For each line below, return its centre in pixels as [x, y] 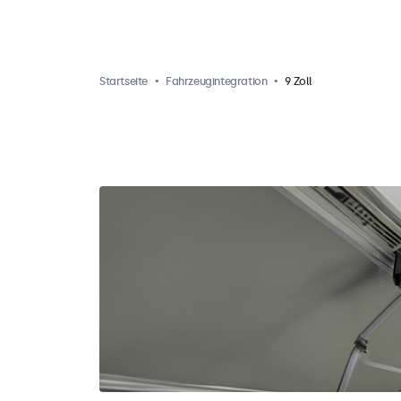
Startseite [124, 81]
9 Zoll [299, 81]
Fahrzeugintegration [217, 81]
